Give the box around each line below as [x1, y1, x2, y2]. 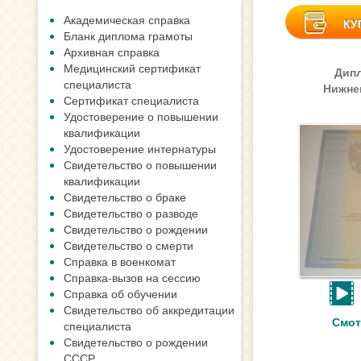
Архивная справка [64, 44, 160, 60]
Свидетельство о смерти [64, 237, 193, 253]
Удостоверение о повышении [64, 108, 218, 124]
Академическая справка [64, 11, 190, 27]
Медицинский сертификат [64, 60, 201, 76]
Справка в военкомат [64, 253, 176, 269]
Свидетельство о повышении [64, 156, 217, 172]
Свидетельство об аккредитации [64, 301, 234, 317]
